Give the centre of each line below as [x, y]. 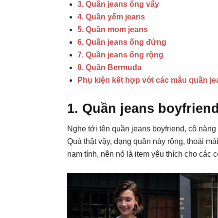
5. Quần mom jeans [113, 29]
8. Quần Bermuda [109, 67]
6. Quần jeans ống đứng [122, 42]
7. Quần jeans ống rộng [120, 55]
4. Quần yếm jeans [111, 17]
